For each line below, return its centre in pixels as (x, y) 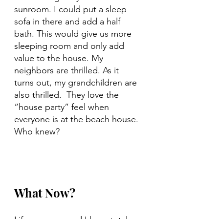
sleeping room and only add (70, 46)
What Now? (45, 192)
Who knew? (37, 131)
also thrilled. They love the (68, 95)
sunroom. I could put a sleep (72, 9)
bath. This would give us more (74, 33)
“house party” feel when (63, 107)
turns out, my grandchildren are (77, 82)
